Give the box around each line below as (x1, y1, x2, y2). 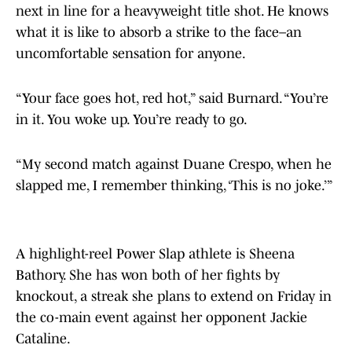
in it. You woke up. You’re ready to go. (16, 112, 247, 128)
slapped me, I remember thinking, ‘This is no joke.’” (16, 178, 333, 194)
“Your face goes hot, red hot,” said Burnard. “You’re (16, 90, 328, 107)
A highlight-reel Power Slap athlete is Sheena (16, 246, 295, 262)
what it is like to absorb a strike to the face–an (16, 24, 302, 41)
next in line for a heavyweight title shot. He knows (16, 3, 328, 20)
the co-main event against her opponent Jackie (16, 310, 307, 326)
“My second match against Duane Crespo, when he (16, 156, 332, 173)
